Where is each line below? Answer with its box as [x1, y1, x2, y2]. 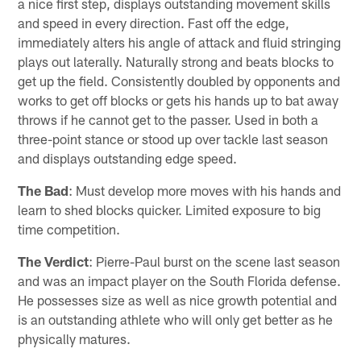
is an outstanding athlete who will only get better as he [18, 310, 334, 327]
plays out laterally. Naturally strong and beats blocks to [18, 52, 334, 69]
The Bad [18, 181, 69, 198]
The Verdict [18, 252, 89, 269]
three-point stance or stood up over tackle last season [18, 130, 329, 147]
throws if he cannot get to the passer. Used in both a [18, 110, 319, 127]
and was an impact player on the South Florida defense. [18, 272, 342, 288]
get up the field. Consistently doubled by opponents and [18, 72, 341, 89]
